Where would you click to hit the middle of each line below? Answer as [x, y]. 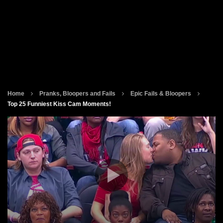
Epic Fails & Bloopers [161, 94]
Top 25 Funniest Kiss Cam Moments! [59, 104]
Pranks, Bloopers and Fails [77, 94]
